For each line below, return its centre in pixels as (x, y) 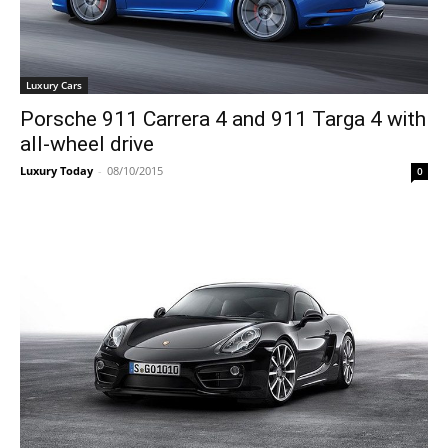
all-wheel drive (87, 144)
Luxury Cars (54, 85)
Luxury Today (56, 170)
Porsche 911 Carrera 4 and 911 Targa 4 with (223, 119)
